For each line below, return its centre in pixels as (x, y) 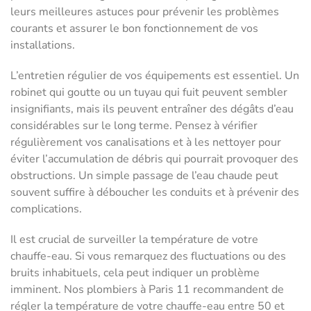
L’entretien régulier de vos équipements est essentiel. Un (155, 76)
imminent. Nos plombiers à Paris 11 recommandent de (147, 290)
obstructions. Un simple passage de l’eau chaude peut (144, 176)
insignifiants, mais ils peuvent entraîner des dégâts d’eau (152, 109)
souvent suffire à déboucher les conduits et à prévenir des (155, 193)
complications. (46, 209)
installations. (43, 45)
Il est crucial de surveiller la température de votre (134, 240)
